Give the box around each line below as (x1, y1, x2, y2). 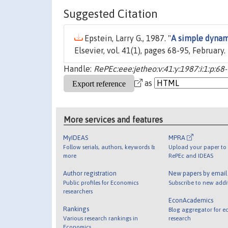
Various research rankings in (63, 214, 138, 221)
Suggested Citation (64, 7, 158, 21)
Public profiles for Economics (63, 179, 139, 186)
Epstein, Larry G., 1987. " (82, 34, 171, 43)
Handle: (64, 64, 94, 74)
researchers (63, 187, 93, 194)
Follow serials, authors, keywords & (63, 143, 155, 150)
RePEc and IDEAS (168, 152, 213, 159)
